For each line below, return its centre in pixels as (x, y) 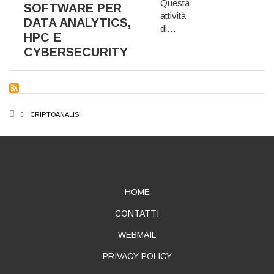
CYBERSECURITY (76, 52)
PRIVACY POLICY (137, 256)
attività (173, 16)
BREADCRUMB (87, 118)
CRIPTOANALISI (55, 114)
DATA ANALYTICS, (77, 22)
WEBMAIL (137, 235)
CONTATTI (137, 213)
